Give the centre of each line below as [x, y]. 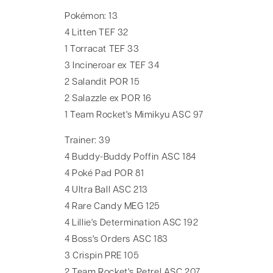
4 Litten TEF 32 [97, 33]
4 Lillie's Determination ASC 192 [132, 223]
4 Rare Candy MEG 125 [112, 207]
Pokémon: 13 [91, 16]
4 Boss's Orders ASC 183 [116, 239]
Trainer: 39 [88, 141]
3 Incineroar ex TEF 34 [112, 66]
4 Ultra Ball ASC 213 [106, 190]
